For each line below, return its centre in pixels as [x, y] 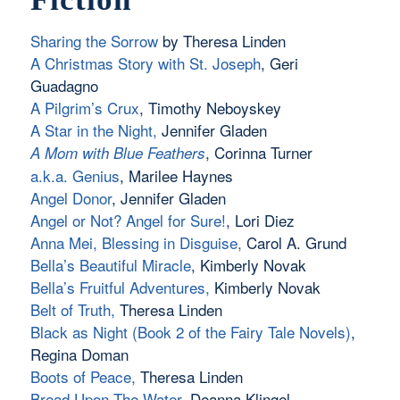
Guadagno [64, 86]
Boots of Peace [80, 377]
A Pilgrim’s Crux [84, 108]
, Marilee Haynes [176, 176]
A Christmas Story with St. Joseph [145, 63]
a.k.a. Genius [75, 176]
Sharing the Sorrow [94, 41]
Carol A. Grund [294, 243]
